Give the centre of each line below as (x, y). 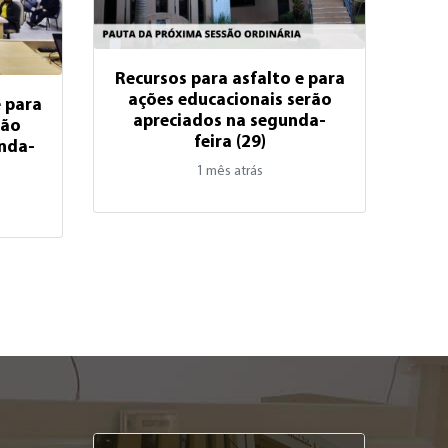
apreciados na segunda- (230, 122)
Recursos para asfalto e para (229, 80)
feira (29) (229, 143)
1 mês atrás (230, 172)
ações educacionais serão (229, 101)
